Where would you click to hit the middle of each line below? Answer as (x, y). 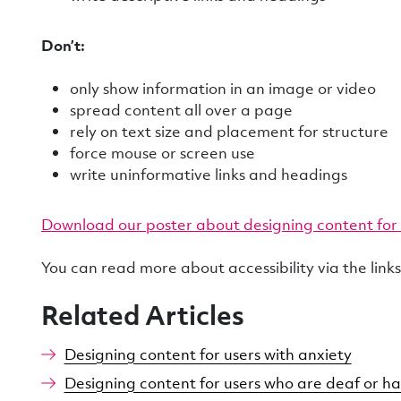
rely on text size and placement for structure (229, 131)
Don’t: (63, 45)
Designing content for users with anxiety (208, 354)
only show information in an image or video (223, 88)
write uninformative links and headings (209, 174)
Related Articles (143, 315)
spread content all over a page (181, 110)
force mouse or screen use (162, 153)
